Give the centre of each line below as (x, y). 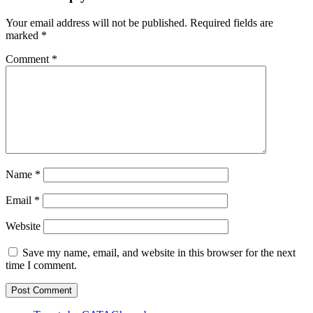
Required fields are (232, 22)
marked (23, 35)
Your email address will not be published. (96, 22)
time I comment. (41, 265)
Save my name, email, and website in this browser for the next (159, 252)
